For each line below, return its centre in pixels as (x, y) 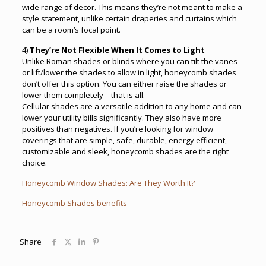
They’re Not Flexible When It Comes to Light (117, 50)
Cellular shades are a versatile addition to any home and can (132, 106)
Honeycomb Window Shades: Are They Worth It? (108, 183)
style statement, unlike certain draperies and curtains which (129, 18)
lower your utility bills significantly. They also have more (121, 117)
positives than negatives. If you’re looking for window (117, 129)
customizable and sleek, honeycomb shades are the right (125, 151)
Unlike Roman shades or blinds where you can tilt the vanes (129, 61)
